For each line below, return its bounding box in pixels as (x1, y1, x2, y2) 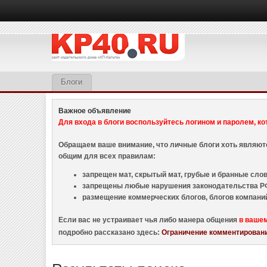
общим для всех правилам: (58, 152, 156, 160)
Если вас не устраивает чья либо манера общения (58, 216, 240, 224)
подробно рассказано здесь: (58, 228, 162, 237)
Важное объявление (58, 107, 132, 115)
